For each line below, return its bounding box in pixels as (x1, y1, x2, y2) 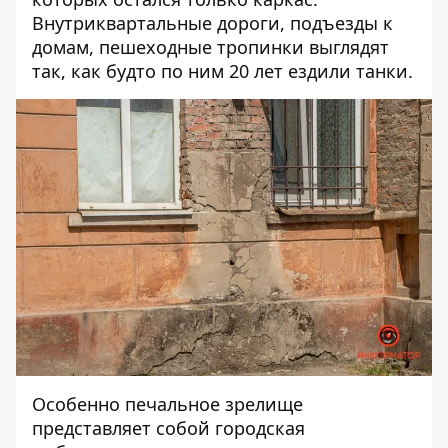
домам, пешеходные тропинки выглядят (32, 34, 389, 59)
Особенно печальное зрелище (32, 391, 303, 416)
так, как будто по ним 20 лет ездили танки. (32, 58, 413, 83)
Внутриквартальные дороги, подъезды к (32, 10, 393, 35)
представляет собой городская (32, 415, 305, 440)
